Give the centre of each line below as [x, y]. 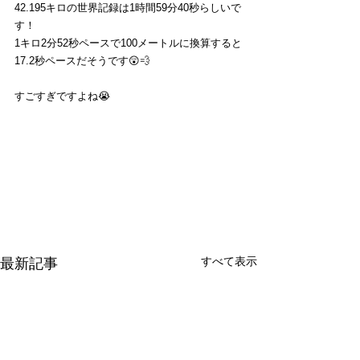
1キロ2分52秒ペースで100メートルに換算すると [128, 43]
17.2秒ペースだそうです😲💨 [82, 60]
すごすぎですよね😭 [62, 96]
